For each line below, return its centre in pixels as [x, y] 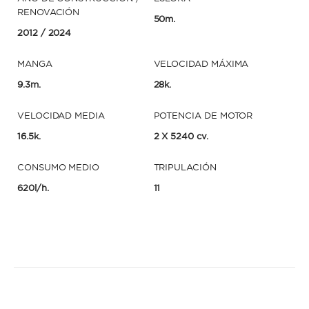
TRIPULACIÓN [185, 167]
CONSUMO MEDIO [59, 167]
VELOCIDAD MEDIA [61, 116]
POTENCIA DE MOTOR [203, 116]
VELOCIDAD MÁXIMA [201, 64]
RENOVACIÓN [49, 12]
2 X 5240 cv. [181, 136]
